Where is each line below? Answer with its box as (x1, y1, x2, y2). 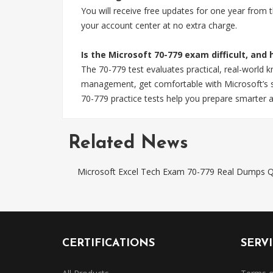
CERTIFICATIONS (62, 238, 155, 249)
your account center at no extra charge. (81, 19, 237, 31)
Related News (68, 134, 188, 153)
